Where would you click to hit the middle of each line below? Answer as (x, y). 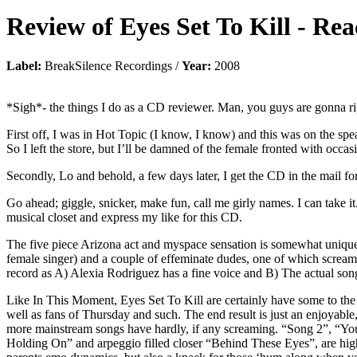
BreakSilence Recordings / (112, 65)
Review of (63, 27)
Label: (24, 65)
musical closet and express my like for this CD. (124, 217)
